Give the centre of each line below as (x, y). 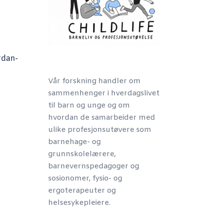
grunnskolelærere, (82, 154)
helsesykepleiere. (79, 203)
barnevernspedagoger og (93, 166)
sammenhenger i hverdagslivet (104, 93)
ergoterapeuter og (82, 191)
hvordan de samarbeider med (101, 118)
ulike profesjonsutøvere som (100, 130)
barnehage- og (74, 142)
